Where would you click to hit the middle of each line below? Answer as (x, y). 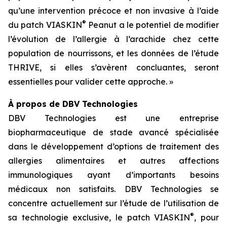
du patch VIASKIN (45, 25)
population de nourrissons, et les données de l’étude (113, 53)
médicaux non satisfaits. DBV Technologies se (113, 189)
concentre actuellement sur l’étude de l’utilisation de (113, 203)
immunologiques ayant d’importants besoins (113, 175)
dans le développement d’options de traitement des (113, 146)
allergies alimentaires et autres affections (113, 161)
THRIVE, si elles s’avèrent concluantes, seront (113, 67)
